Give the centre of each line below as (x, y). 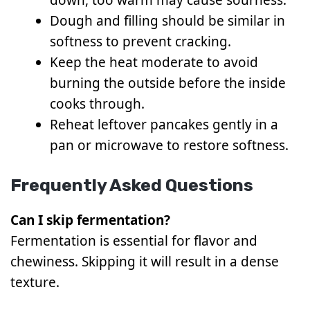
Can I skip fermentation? (90, 220)
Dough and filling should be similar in (167, 20)
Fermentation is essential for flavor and (134, 241)
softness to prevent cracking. (140, 41)
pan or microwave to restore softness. (169, 145)
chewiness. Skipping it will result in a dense (145, 262)
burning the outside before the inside (168, 83)
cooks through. (97, 103)
